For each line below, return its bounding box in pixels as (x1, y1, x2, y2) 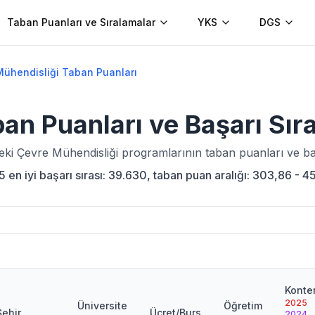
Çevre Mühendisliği (17, 146, 118, 160)
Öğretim (224, 300, 262, 311)
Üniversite (77, 300, 127, 311)
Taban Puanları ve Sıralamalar (7, 16, 155, 28)
